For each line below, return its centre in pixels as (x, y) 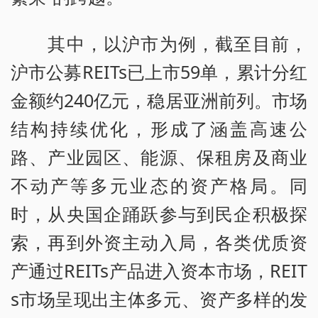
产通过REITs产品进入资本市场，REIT (159, 271)
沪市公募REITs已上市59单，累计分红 (159, 72)
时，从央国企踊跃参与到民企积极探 (159, 214)
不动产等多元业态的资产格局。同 (159, 186)
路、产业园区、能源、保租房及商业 (159, 157)
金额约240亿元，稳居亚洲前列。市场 (159, 100)
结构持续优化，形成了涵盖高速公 (159, 129)
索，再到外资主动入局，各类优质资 (159, 242)
